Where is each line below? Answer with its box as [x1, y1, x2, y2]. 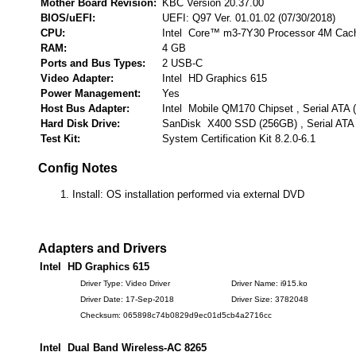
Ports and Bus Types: [41, 57, 145, 69]
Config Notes [38, 161, 118, 175]
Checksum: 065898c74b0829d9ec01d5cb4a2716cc [80, 311, 272, 319]
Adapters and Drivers [38, 242, 167, 255]
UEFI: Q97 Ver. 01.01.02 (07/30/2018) [162, 12, 335, 24]
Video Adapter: [41, 72, 114, 84]
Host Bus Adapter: [41, 103, 130, 114]
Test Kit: [41, 133, 80, 145]
